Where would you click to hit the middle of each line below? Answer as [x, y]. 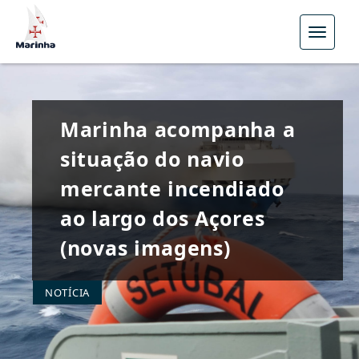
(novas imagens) [145, 248]
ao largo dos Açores [163, 218]
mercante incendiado [172, 188]
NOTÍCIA [67, 292]
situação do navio [152, 159]
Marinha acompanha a [178, 129]
